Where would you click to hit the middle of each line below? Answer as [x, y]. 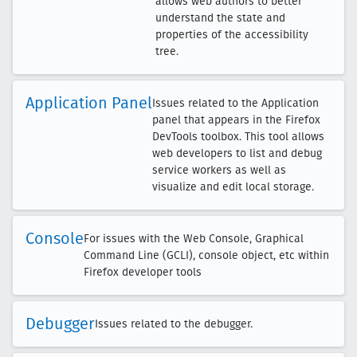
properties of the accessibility [232, 35]
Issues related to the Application [235, 103]
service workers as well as [219, 170]
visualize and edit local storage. [233, 187]
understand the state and [220, 18]
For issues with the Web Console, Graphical [194, 239]
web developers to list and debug [237, 153]
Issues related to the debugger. [174, 324]
